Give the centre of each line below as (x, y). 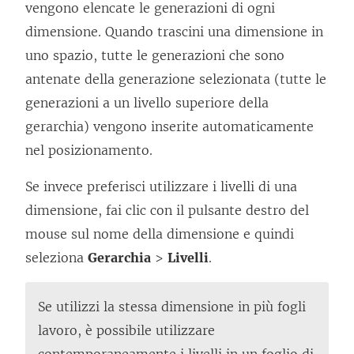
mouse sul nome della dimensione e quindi (160, 234)
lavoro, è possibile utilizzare (126, 331)
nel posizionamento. (89, 151)
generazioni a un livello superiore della (147, 103)
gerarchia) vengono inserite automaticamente (169, 127)
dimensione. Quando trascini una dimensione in (174, 32)
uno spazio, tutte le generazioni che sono (155, 56)
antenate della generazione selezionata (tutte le (176, 79)
